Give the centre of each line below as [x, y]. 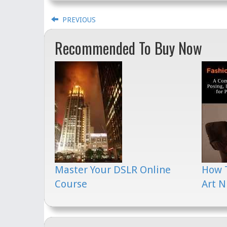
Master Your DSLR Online [113, 170]
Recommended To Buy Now [128, 48]
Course [71, 184]
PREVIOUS [77, 20]
